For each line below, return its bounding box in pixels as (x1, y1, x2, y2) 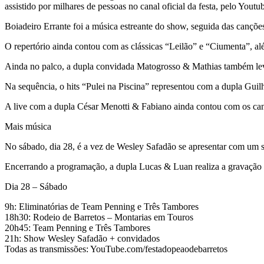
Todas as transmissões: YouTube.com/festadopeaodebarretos (5, 243, 227, 254)
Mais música (5, 121, 51, 131)
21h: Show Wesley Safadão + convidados (5, 233, 160, 243)
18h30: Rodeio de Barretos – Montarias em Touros (5, 212, 193, 222)
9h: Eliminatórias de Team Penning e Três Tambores (5, 201, 199, 212)
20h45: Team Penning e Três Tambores (5, 222, 150, 233)
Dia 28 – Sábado (5, 181, 67, 192)
